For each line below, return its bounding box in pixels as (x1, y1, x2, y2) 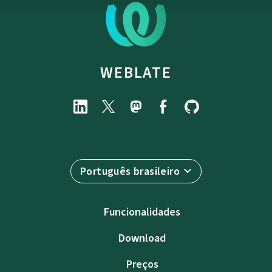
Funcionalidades (104, 205, 180, 220)
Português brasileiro (80, 164, 180, 179)
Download (118, 231, 166, 246)
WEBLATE (100, 62, 172, 83)
